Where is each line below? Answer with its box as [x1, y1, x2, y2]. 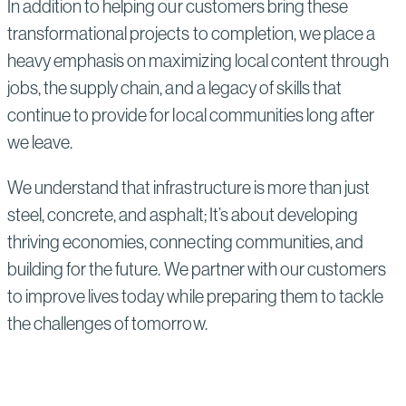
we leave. [7, 131, 78, 152]
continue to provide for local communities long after [7, 104, 375, 125]
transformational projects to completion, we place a [7, 23, 376, 43]
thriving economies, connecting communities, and [7, 231, 363, 252]
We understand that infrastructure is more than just [7, 177, 371, 198]
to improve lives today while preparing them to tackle [7, 285, 384, 306]
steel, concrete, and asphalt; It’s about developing [7, 204, 359, 225]
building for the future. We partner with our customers [7, 258, 387, 279]
